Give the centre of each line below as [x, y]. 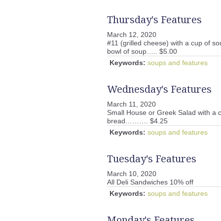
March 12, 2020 [132, 35]
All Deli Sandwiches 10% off [150, 182]
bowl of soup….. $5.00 [142, 52]
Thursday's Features [154, 20]
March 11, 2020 [131, 104]
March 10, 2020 [132, 174]
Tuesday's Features [152, 159]
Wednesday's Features [159, 89]
